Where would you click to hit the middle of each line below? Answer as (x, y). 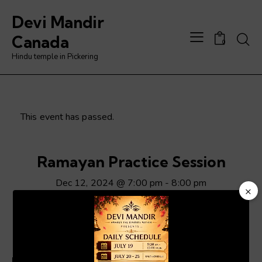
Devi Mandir (58, 22)
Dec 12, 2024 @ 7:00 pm (109, 183)
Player (32, 216)
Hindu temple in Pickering (55, 56)
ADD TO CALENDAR (72, 224)
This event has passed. (68, 117)
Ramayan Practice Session (131, 161)
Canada (40, 42)
